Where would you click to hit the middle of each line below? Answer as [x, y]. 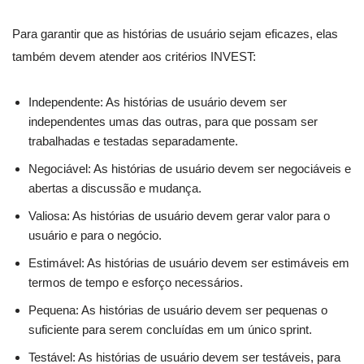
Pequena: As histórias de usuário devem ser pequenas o [178, 310]
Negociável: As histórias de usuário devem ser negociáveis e [190, 168]
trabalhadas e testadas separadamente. [133, 141]
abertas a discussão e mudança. [115, 188]
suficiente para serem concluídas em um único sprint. [170, 329]
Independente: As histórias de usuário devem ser [158, 102]
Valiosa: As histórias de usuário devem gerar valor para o [179, 215]
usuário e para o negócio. [95, 235]
